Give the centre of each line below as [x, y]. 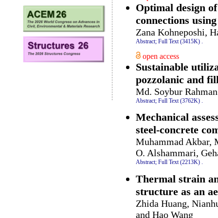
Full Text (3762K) [179, 100]
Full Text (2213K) [179, 162]
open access [160, 56]
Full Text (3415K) [179, 41]
